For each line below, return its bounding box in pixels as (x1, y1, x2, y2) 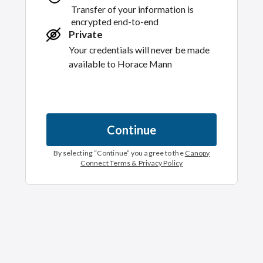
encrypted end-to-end (71, 16, 159, 27)
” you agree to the (126, 149, 184, 157)
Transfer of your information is (71, 4, 194, 15)
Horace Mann (117, 58, 172, 69)
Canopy (184, 149, 210, 157)
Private (69, 28, 103, 41)
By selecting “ (53, 149, 97, 157)
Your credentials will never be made (69, 43, 210, 55)
